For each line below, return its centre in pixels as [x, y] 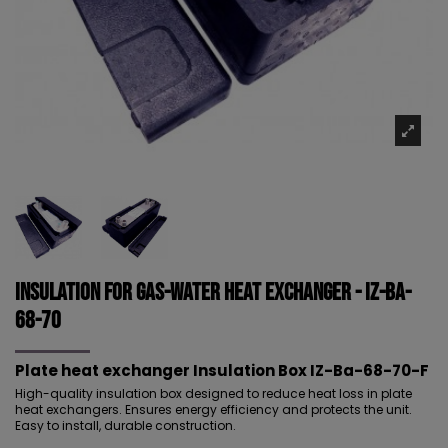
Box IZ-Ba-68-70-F [352, 371]
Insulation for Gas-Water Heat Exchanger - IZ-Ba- [213, 292]
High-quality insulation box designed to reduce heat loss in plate [213, 394]
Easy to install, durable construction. [127, 426]
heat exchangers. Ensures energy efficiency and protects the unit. [213, 410]
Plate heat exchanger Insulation [145, 371]
